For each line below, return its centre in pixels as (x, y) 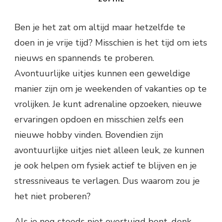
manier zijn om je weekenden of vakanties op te (111, 88)
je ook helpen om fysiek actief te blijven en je (106, 165)
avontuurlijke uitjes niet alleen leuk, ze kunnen (109, 150)
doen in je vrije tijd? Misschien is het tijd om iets (111, 42)
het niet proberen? (53, 196)
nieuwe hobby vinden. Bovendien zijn (89, 135)
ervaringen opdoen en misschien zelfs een (99, 119)
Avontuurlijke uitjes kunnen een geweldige (102, 73)
